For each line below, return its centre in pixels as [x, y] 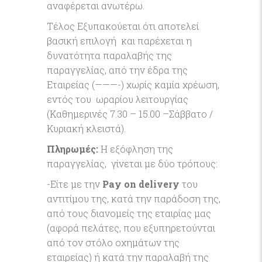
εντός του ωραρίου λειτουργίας [118, 99]
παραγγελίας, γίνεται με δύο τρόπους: [132, 163]
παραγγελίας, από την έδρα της [117, 70]
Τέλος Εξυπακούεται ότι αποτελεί [123, 26]
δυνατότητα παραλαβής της [109, 55]
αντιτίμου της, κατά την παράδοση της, [134, 199]
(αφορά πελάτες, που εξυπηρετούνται [131, 228]
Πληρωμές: [74, 149]
